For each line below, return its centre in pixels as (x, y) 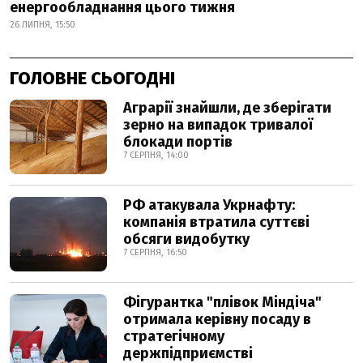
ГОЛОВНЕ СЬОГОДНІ (92, 78)
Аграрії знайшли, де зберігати (227, 108)
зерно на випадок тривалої (218, 125)
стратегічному (174, 336)
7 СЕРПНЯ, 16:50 (155, 252)
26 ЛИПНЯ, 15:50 (43, 25)
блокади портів (178, 142)
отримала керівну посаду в (217, 319)
